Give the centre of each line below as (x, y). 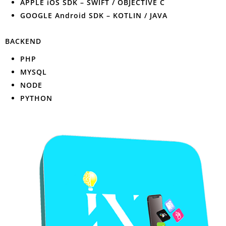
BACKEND (23, 41)
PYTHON (36, 98)
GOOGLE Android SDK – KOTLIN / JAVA (94, 15)
